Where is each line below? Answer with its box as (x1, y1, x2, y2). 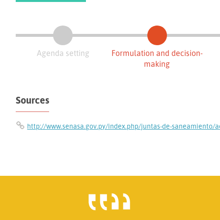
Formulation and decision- (111, 48, 203, 58)
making (144, 58, 170, 69)
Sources (16, 93, 50, 106)
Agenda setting (36, 48, 89, 58)
